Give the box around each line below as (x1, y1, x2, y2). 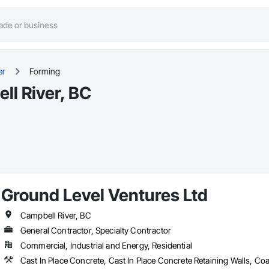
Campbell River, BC (20, 210, 91, 221)
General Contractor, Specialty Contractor (20, 225, 171, 236)
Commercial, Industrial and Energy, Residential (20, 240, 192, 251)
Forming (29, 66, 60, 77)
